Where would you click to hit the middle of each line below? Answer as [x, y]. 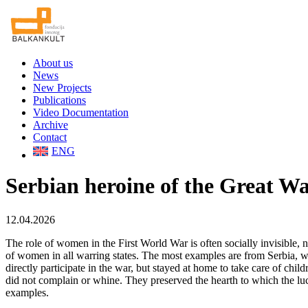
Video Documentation [81, 112]
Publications [59, 100]
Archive [51, 125]
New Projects [62, 88]
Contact [50, 137]
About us [53, 63]
